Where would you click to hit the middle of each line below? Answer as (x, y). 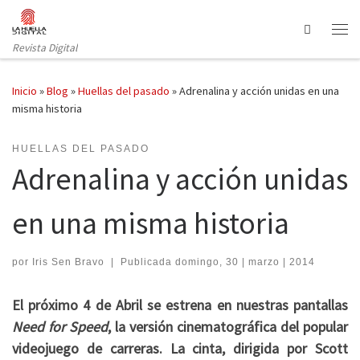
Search (332, 28)
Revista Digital (45, 47)
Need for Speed (60, 326)
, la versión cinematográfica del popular (228, 326)
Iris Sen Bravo (68, 262)
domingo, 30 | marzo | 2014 (245, 262)
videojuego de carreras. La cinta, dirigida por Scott (180, 348)
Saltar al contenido (68, 23)
